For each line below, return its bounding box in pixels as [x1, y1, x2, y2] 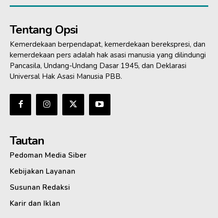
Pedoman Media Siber [10, 150, 87, 160]
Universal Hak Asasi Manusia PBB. [10, 71, 122, 81]
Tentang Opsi [10, 21, 77, 37]
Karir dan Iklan [10, 198, 60, 208]
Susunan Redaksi [10, 182, 70, 192]
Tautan [10, 132, 44, 148]
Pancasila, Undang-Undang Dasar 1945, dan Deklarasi [10, 60, 186, 71]
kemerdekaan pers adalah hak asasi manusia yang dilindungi [10, 50, 206, 60]
